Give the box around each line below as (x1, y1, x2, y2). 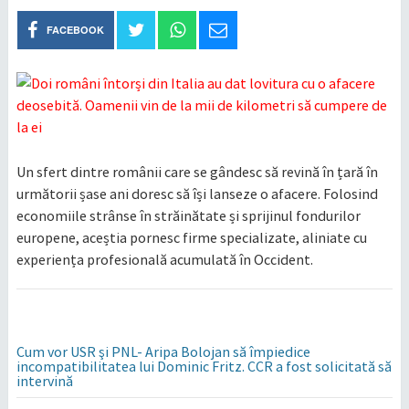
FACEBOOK (47, 23, 105, 37)
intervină (16, 372, 73, 390)
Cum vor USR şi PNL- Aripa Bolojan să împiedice (16, 342, 310, 361)
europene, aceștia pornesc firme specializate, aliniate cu (16, 228, 367, 246)
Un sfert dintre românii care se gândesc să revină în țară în (16, 163, 378, 181)
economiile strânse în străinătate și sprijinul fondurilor (16, 206, 361, 225)
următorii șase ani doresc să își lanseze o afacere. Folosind (16, 184, 378, 203)
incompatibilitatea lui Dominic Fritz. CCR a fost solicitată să (16, 357, 392, 375)
